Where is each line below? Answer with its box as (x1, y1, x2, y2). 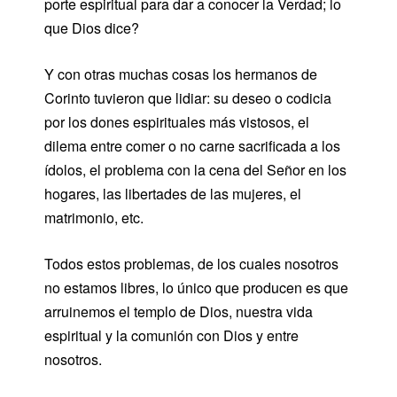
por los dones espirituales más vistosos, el (44, 111, 309, 132)
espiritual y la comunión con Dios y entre (44, 324, 299, 346)
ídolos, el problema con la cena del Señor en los (44, 159, 346, 180)
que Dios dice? (44, 17, 139, 38)
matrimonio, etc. (44, 206, 144, 228)
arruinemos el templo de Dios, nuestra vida (44, 300, 313, 322)
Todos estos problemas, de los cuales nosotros (44, 253, 339, 274)
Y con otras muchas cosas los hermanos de (44, 63, 317, 84)
